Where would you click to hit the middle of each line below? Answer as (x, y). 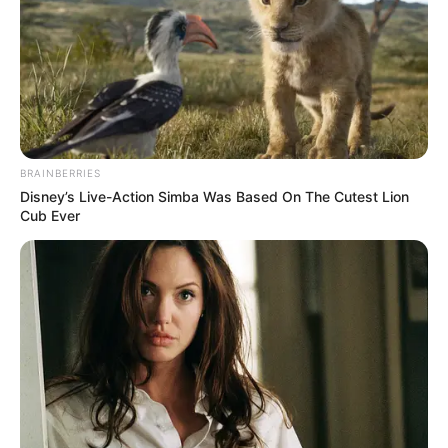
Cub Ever (50, 215)
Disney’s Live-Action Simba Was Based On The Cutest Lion (214, 196)
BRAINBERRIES (60, 172)
